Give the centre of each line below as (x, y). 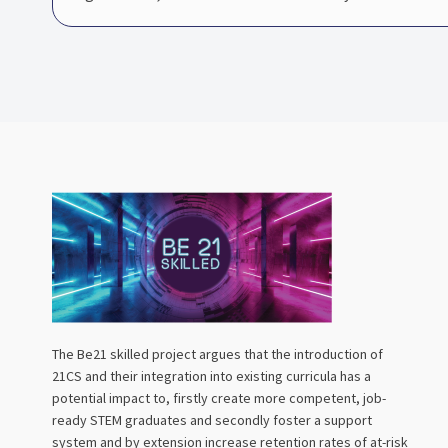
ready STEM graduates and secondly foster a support (212, 420)
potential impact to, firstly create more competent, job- (219, 398)
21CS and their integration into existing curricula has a (211, 376)
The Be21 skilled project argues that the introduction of (217, 354)
